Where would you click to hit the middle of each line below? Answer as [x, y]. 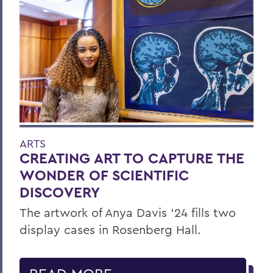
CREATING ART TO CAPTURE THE [132, 158]
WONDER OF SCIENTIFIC [104, 175]
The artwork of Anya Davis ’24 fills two [128, 212]
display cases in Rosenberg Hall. [110, 229]
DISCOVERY [60, 192]
